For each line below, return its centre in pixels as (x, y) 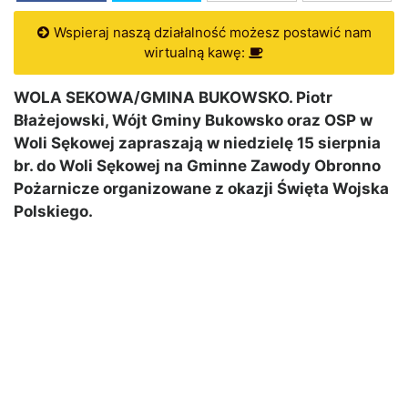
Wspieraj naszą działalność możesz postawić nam (210, 33)
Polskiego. (53, 212)
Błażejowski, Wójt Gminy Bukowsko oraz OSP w (193, 121)
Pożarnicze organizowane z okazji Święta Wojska (201, 189)
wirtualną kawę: (196, 53)
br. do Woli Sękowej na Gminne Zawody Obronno (197, 166)
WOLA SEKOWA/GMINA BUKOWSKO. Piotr (173, 98)
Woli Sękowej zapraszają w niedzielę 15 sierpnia (197, 143)
